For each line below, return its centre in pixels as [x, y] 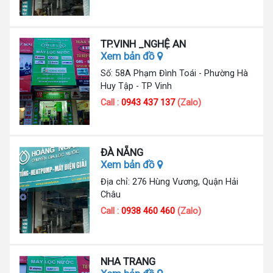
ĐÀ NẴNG [122, 153]
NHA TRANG [128, 261]
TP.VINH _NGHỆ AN [144, 44]
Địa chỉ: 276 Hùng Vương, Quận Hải [170, 182]
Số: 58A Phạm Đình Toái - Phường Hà [175, 73]
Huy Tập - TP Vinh [136, 86]
